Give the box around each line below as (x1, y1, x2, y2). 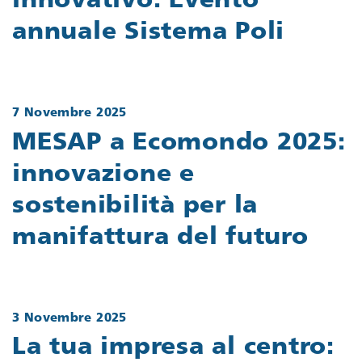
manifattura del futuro (12, 225, 309, 250)
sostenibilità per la (12, 193, 258, 219)
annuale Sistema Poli (12, 20, 293, 46)
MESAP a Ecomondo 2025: (12, 130, 346, 156)
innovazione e (12, 162, 195, 187)
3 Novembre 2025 (12, 312, 127, 325)
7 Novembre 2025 (12, 107, 127, 120)
